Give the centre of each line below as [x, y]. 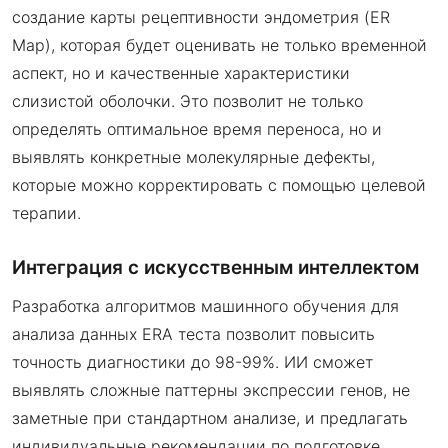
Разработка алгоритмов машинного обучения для [205, 306]
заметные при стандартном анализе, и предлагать [210, 418]
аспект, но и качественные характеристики [181, 73]
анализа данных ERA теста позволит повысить [193, 334]
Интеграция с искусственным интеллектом [215, 268]
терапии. [46, 213]
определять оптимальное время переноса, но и [197, 129]
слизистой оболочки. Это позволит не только [187, 101]
